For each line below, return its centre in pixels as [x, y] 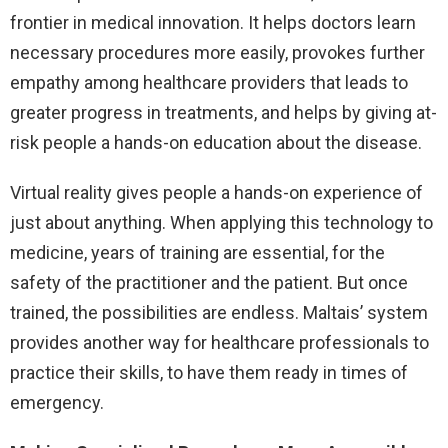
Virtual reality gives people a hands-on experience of [216, 193]
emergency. [57, 403]
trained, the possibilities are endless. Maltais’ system [219, 313]
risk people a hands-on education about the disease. [216, 143]
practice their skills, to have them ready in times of [209, 373]
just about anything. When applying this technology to [221, 223]
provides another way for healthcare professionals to [219, 343]
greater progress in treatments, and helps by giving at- [223, 113]
